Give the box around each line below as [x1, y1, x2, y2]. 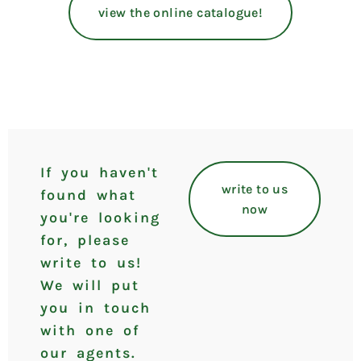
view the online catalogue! [98, 4, 263, 20]
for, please [40, 230, 130, 249]
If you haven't [40, 163, 159, 181]
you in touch [40, 298, 151, 317]
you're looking [40, 208, 160, 226]
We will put [40, 276, 139, 294]
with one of [40, 321, 139, 339]
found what [40, 185, 136, 204]
